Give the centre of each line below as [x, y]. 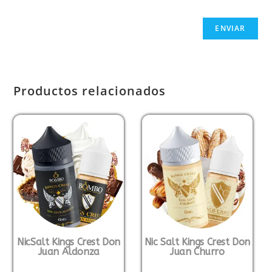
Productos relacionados [90, 91]
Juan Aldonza [69, 252]
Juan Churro [197, 252]
